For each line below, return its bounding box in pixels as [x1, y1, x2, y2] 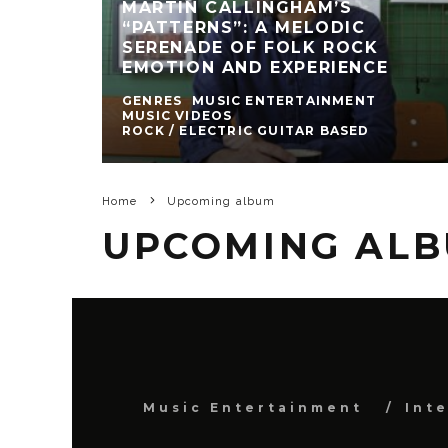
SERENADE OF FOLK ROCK [122, 38, 379, 58]
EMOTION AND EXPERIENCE [122, 58, 389, 78]
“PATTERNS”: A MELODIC [122, 18, 366, 38]
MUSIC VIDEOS [122, 108, 233, 124]
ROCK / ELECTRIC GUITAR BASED [122, 123, 370, 139]
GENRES [122, 93, 183, 109]
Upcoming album [166, 195, 276, 209]
